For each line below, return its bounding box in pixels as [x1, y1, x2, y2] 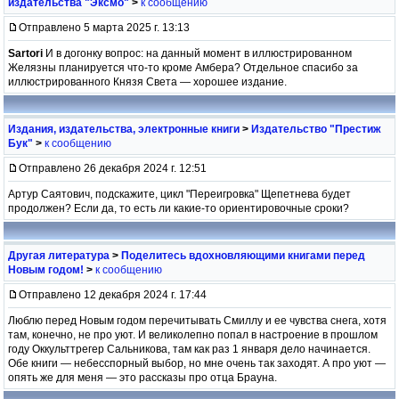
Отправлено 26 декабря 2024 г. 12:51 [19, 161, 207, 175]
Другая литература [8, 248, 110, 262]
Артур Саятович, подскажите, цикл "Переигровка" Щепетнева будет [8, 187, 351, 200]
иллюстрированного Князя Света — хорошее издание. [8, 75, 287, 88]
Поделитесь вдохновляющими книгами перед [121, 248, 365, 262]
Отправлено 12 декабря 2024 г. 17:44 [19, 288, 207, 301]
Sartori [8, 46, 43, 60]
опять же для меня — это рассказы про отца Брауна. [8, 370, 277, 384]
